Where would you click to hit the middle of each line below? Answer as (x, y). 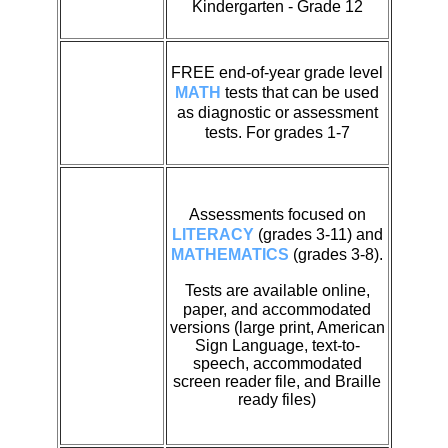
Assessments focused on (277, 214)
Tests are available (253, 290)
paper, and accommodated (277, 309)
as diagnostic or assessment (277, 112)
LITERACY (212, 234)
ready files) (277, 399)
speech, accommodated (277, 363)
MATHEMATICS (230, 254)
